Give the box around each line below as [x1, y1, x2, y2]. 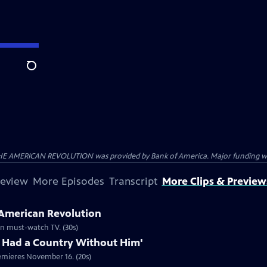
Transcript [108, 175, 157, 188]
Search [26, 66, 55, 78]
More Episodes [32, 175, 104, 188]
